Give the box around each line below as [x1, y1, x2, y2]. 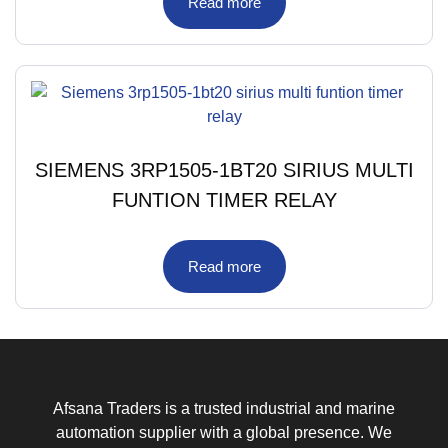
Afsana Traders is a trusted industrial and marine [53, 400, 395, 418]
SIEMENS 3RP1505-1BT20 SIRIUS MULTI [34, 159, 414, 182]
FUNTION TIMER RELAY [111, 189, 337, 212]
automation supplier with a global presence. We [56, 424, 392, 442]
